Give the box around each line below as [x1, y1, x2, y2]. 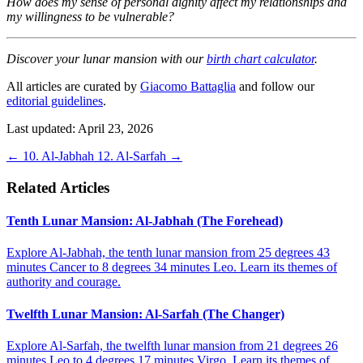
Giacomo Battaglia [140, 79, 236, 94]
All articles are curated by [6, 79, 140, 94]
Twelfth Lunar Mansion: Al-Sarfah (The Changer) [6, 306, 284, 321]
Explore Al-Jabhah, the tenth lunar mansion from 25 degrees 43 [6, 246, 330, 260]
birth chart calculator [207, 52, 314, 66]
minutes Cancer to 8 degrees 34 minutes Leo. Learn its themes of [6, 260, 337, 275]
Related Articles [6, 178, 109, 196]
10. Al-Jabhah [23, 149, 94, 164]
